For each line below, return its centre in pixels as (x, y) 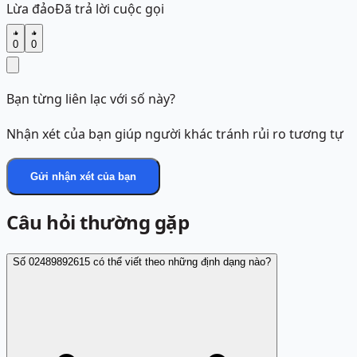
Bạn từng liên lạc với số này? (91, 99)
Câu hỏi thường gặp (98, 222)
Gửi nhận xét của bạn (83, 177)
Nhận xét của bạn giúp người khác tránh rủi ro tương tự (175, 134)
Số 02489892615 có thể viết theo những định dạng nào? (142, 262)
